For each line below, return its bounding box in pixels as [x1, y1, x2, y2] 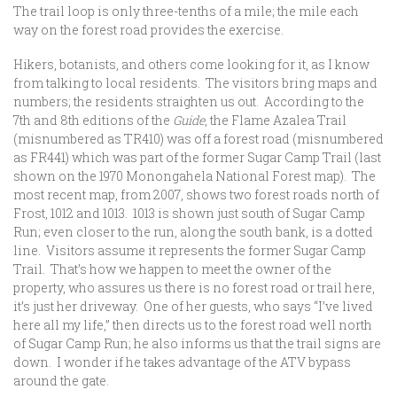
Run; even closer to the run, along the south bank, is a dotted [13, 223, 373, 240]
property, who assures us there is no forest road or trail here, [13, 279, 375, 296]
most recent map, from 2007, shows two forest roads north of [13, 186, 379, 203]
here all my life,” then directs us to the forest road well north [13, 316, 372, 333]
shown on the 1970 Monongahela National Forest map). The [13, 167, 376, 184]
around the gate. [13, 372, 109, 389]
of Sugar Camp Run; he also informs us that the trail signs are [13, 335, 381, 352]
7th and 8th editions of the [13, 112, 173, 128]
